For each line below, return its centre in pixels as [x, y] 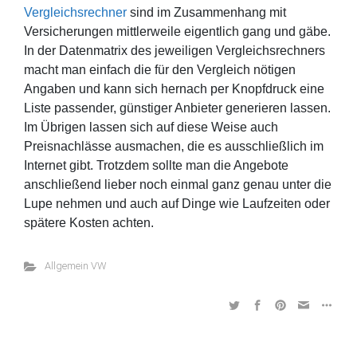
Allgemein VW [75, 266]
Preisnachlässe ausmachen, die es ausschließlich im [174, 146]
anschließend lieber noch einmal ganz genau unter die [178, 184]
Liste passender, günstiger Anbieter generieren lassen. [177, 108]
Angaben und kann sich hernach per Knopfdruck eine [174, 89]
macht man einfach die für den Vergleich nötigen [160, 70]
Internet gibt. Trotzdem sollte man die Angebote [156, 165]
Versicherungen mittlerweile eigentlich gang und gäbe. [177, 31]
